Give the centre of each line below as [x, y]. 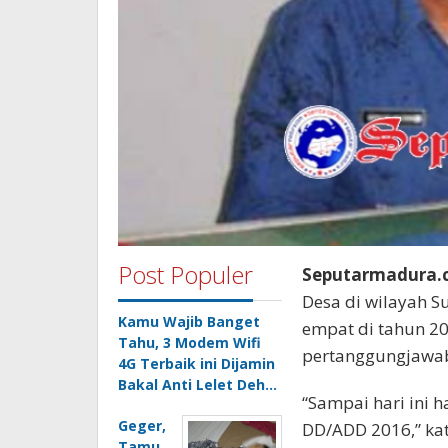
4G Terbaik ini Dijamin [196, 363]
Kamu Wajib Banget [189, 321]
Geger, [142, 425]
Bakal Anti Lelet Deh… [197, 384]
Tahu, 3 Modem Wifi [189, 342]
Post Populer [185, 274]
